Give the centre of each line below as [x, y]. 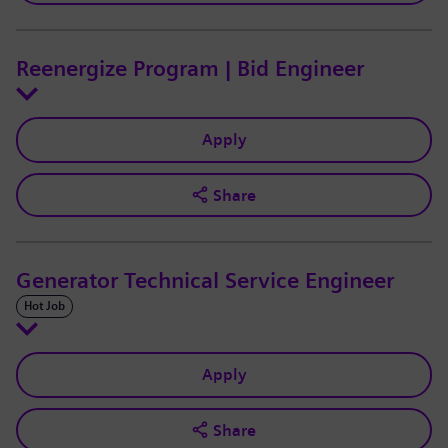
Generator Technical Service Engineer [205, 281]
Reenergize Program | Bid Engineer [190, 69]
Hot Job [44, 306]
